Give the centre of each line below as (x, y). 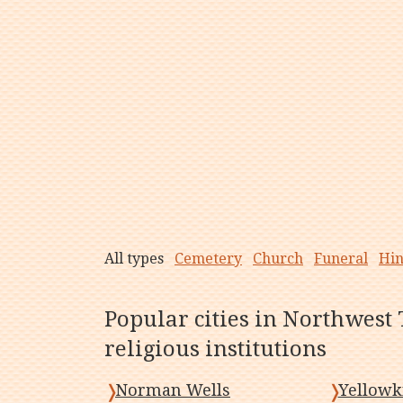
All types (134, 259)
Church (278, 259)
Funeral (341, 259)
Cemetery (208, 259)
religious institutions (215, 349)
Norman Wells (173, 390)
